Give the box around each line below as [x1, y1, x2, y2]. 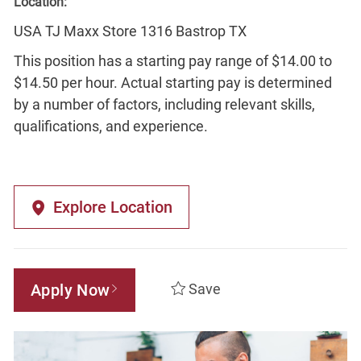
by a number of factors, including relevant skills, [13, 95, 315, 113]
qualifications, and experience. [13, 117, 208, 135]
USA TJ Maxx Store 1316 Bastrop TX [13, 22, 247, 39]
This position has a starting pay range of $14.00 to [13, 52, 332, 69]
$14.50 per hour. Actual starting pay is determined [13, 73, 332, 91]
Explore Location [52, 197, 172, 217]
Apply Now [30, 280, 110, 300]
